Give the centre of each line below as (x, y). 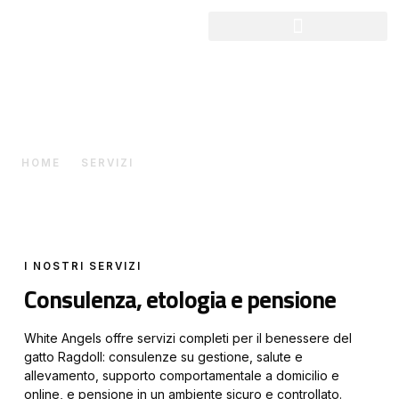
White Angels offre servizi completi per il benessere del (188, 338)
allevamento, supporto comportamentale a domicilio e (182, 375)
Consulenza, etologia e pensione (180, 299)
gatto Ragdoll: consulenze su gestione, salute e (163, 357)
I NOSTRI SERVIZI (83, 266)
